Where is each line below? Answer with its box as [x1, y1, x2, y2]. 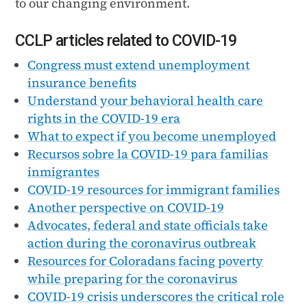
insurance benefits [27, 73, 137, 91]
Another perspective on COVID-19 [27, 198, 225, 216]
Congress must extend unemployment [27, 56, 250, 73]
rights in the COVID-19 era [27, 109, 181, 127]
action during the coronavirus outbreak [27, 234, 257, 251]
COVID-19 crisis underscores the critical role [27, 287, 285, 305]
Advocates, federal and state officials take [27, 216, 269, 234]
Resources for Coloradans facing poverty [27, 251, 264, 269]
